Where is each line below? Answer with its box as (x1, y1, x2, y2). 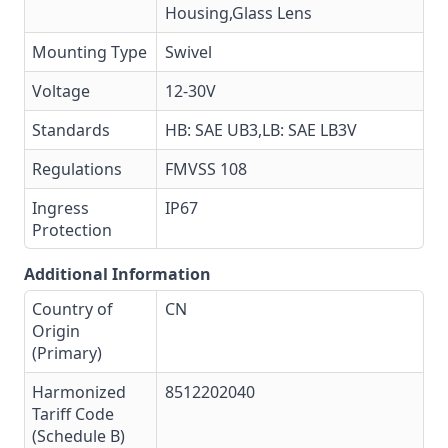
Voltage (32, 80, 90, 102)
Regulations (32, 158, 122, 180)
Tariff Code (32, 403, 114, 425)
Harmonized (32, 381, 126, 403)
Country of (32, 298, 113, 320)
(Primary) (32, 342, 102, 364)
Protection (32, 219, 112, 241)
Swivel (165, 41, 212, 63)
